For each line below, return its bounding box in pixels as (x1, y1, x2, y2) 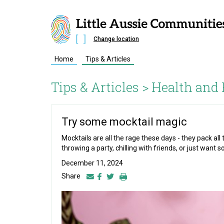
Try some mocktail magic (61, 115, 187, 128)
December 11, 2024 (61, 159, 123, 167)
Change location (93, 35, 139, 42)
